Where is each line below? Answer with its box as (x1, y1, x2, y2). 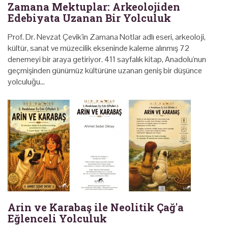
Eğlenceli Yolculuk (8, 211, 107, 225)
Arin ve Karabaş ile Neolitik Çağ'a (8, 200, 184, 214)
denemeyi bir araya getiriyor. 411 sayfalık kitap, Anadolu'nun (8, 53, 206, 65)
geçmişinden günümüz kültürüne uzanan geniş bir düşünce (8, 65, 202, 76)
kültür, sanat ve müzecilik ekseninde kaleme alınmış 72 (8, 42, 190, 53)
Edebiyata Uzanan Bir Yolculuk (8, 11, 171, 24)
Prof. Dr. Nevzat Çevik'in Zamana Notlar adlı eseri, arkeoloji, (8, 31, 206, 42)
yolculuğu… (8, 76, 45, 87)
